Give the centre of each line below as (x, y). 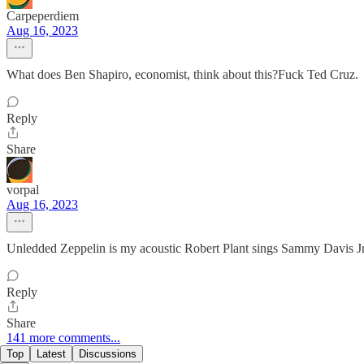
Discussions (108, 354)
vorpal (23, 190)
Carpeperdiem (43, 16)
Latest (51, 354)
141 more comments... (63, 338)
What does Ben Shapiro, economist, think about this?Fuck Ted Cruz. (182, 75)
